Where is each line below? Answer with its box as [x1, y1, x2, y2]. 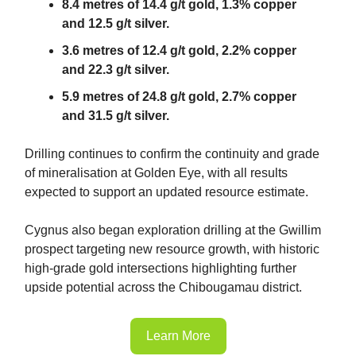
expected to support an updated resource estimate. [25, 184, 308, 199]
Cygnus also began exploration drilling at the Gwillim [25, 222, 321, 237]
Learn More [145, 328, 211, 342]
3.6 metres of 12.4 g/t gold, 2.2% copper [62, 43, 296, 57]
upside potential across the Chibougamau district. [25, 280, 302, 294]
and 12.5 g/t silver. [62, 16, 169, 30]
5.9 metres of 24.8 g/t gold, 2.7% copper [62, 89, 296, 103]
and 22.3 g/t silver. [62, 62, 169, 76]
